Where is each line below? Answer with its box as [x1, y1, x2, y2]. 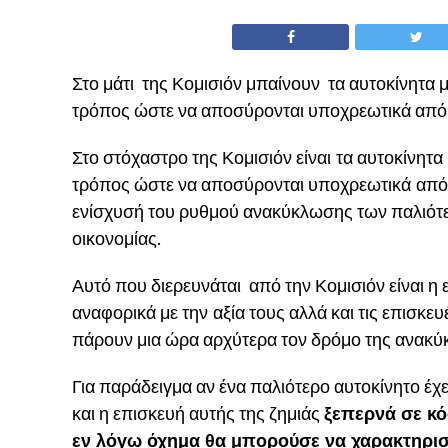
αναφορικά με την [72, 301, 208, 325]
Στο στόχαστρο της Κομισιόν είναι [72, 146, 331, 170]
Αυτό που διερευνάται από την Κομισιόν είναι [72, 274, 424, 298]
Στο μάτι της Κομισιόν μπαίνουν [72, 72, 324, 96]
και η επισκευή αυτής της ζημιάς [72, 402, 320, 426]
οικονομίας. [72, 227, 161, 251]
